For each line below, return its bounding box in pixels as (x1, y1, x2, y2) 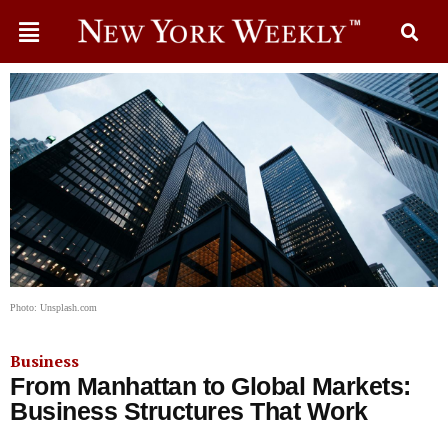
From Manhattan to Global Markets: (10, 372, 411, 400)
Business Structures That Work (10, 397, 368, 425)
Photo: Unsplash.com (10, 302, 97, 313)
